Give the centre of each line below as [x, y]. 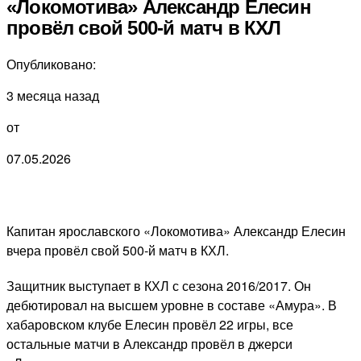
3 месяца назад [53, 96]
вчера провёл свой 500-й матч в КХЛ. [118, 251]
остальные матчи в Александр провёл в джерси [149, 344]
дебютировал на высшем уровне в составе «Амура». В [172, 305]
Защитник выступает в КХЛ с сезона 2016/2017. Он [159, 286]
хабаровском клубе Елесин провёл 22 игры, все [150, 325]
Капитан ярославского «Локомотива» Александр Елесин [176, 231]
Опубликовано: [51, 64]
